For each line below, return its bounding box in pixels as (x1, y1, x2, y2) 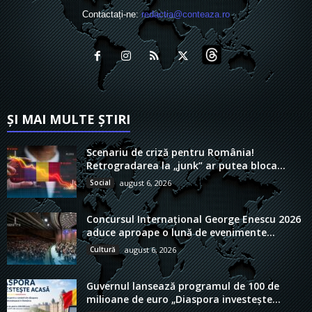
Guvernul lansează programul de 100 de (86, 279, 279, 293)
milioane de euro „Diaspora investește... (86, 292, 281, 306)
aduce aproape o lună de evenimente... (86, 226, 275, 240)
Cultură (90, 244, 116, 255)
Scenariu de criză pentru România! (86, 146, 254, 159)
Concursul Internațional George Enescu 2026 (86, 212, 301, 226)
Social (90, 178, 111, 188)
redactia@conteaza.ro (141, 9, 230, 20)
